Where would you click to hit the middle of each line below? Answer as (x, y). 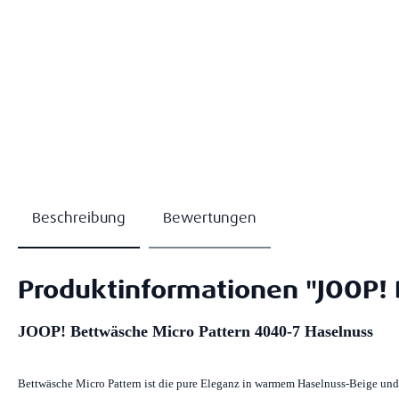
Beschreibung (79, 218)
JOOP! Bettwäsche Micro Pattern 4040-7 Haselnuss (195, 331)
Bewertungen (210, 218)
